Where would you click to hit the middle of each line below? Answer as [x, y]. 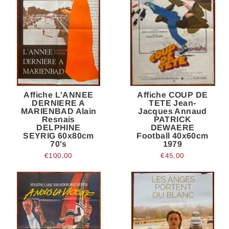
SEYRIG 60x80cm [59, 135]
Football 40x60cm [173, 135]
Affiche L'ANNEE [59, 95]
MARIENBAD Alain [59, 111]
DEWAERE [173, 127]
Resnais [59, 119]
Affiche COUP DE [173, 95]
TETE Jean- [173, 103]
